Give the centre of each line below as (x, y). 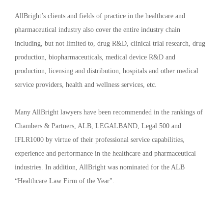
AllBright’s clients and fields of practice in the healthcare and (100, 16)
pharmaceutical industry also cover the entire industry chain (97, 30)
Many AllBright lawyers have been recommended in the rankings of (109, 112)
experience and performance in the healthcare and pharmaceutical (105, 153)
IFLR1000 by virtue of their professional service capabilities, (100, 140)
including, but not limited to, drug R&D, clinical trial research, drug (110, 43)
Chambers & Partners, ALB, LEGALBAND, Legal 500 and (98, 126)
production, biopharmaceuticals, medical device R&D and (95, 57)
